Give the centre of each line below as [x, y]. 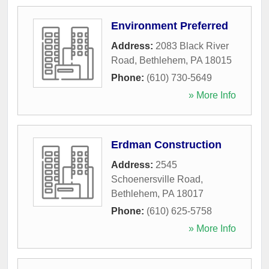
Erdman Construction [166, 144]
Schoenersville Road [156, 179]
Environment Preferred [170, 26]
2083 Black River [192, 46]
